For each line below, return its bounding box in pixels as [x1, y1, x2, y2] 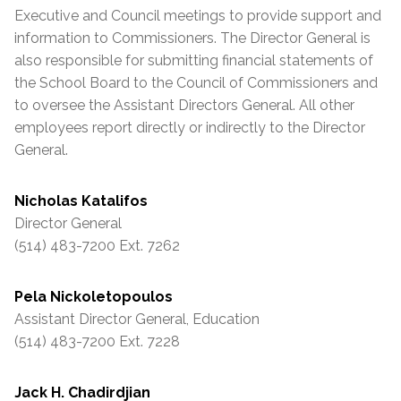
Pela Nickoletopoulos [14, 288, 173, 306]
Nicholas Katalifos [14, 192, 148, 210]
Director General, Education [75, 311, 260, 328]
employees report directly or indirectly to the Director [14, 119, 365, 137]
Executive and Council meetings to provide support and [14, 7, 381, 25]
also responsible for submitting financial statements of [14, 52, 373, 70]
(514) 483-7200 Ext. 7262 [14, 237, 180, 255]
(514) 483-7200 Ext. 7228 [14, 333, 180, 351]
